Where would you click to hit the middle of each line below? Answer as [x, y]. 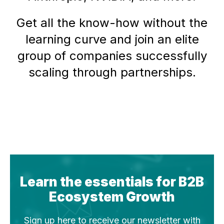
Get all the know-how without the [112, 22]
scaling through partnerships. [112, 72]
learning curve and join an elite [112, 39]
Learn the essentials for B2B [112, 181]
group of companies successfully [112, 55]
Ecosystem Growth [112, 196]
